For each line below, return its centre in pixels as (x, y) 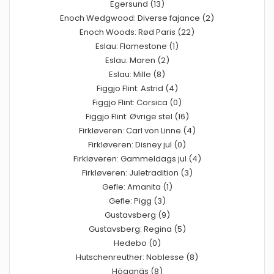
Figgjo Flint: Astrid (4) (137, 88)
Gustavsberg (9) (137, 215)
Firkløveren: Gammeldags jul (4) (137, 158)
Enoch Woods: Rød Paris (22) (137, 32)
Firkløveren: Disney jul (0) (137, 144)
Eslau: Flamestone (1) (137, 46)
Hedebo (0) (137, 243)
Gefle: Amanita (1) (137, 187)
